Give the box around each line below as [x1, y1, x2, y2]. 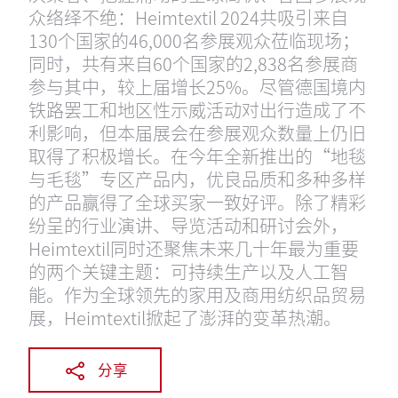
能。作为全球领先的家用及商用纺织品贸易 [28, 282, 366, 307]
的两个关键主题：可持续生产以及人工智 [28, 259, 348, 284]
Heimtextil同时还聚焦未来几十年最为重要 [28, 235, 359, 261]
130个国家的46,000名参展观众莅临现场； [28, 28, 360, 53]
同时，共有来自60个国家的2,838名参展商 [28, 51, 358, 76]
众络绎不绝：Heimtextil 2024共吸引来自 [28, 4, 348, 30]
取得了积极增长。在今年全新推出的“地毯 [28, 143, 366, 169]
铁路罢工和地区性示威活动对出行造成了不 [28, 97, 366, 123]
